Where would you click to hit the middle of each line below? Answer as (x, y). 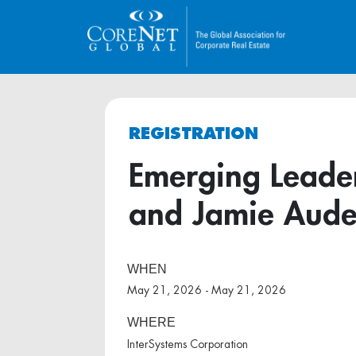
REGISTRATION (193, 133)
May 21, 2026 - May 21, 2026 (206, 290)
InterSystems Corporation (187, 344)
